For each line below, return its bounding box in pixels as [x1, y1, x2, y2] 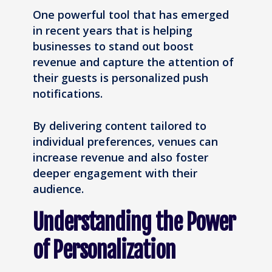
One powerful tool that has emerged [33, 7, 229, 22]
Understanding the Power [33, 208, 236, 236]
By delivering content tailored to [33, 118, 206, 134]
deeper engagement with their [33, 166, 197, 181]
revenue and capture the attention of [33, 55, 234, 70]
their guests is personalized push [33, 70, 208, 86]
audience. [33, 182, 84, 197]
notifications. [33, 86, 103, 101]
